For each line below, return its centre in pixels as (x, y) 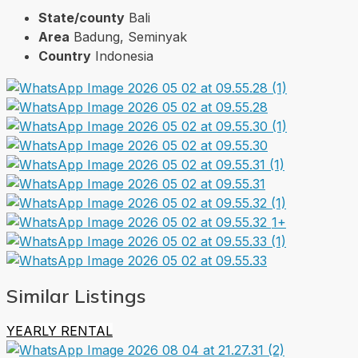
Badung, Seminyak (130, 37)
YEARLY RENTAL (60, 331)
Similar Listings (76, 296)
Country (65, 56)
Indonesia (124, 56)
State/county (82, 18)
